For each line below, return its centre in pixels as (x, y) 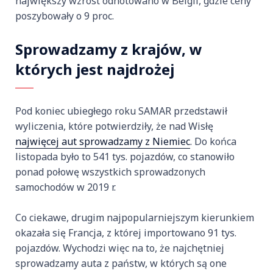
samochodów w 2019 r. (66, 187)
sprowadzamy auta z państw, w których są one (121, 264)
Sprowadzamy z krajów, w (109, 49)
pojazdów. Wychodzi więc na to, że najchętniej (120, 248)
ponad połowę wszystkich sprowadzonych (110, 172)
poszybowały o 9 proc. (65, 16)
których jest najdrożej (95, 69)
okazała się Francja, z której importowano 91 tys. (126, 233)
